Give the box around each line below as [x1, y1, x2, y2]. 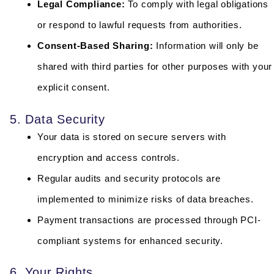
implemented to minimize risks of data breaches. [37, 193, 254, 204]
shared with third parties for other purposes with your [37, 61, 273, 72]
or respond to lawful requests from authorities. [37, 20, 242, 31]
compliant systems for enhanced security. [37, 235, 223, 246]
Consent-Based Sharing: [37, 40, 154, 51]
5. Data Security [10, 112, 105, 126]
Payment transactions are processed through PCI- [37, 214, 261, 225]
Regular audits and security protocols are [37, 172, 221, 183]
